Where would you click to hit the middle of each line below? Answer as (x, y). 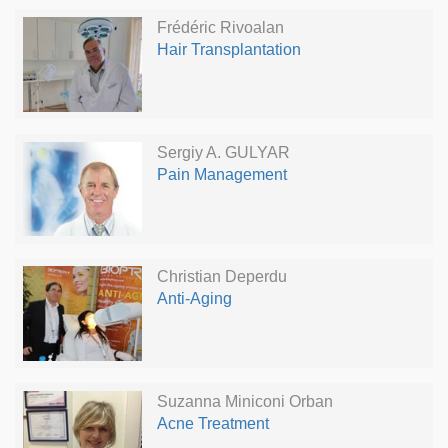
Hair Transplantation (228, 49)
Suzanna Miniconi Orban (244, 401)
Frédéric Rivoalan (220, 27)
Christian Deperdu (221, 277)
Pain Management (221, 174)
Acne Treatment (212, 423)
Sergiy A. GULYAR (223, 152)
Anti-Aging (194, 299)
